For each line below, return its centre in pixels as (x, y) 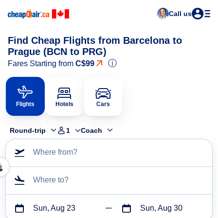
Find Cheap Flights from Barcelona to (95, 40)
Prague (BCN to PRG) (57, 52)
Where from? (55, 152)
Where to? (51, 180)
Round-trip (28, 131)
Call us (180, 14)
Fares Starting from (42, 64)
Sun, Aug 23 (54, 208)
